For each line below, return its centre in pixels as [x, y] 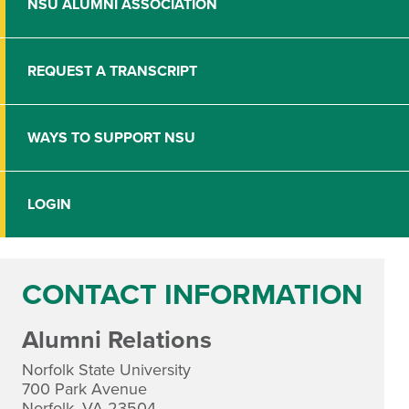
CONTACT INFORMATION [192, 295]
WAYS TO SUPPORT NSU [111, 138]
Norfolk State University [106, 369]
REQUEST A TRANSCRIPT [112, 72]
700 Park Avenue [84, 388]
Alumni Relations [117, 341]
